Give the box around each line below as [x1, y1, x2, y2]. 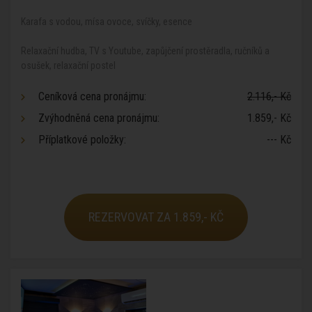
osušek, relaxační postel [21, 60, 116, 71]
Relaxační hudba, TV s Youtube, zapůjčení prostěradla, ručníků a [21, 45, 270, 56]
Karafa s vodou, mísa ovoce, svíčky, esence [21, 16, 192, 27]
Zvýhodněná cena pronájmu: [38, 111, 159, 125]
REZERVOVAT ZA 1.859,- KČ [88, 210, 224, 224]
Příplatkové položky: [38, 133, 126, 146]
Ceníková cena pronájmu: [38, 90, 146, 103]
